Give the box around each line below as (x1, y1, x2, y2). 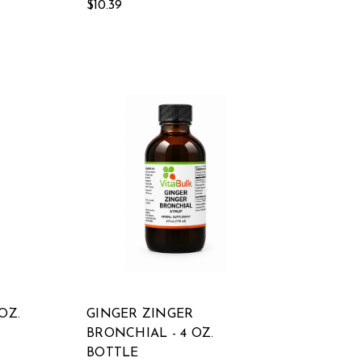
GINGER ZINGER (86, 308, 194, 321)
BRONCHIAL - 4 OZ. (86, 327, 214, 340)
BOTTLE (86, 347, 139, 360)
